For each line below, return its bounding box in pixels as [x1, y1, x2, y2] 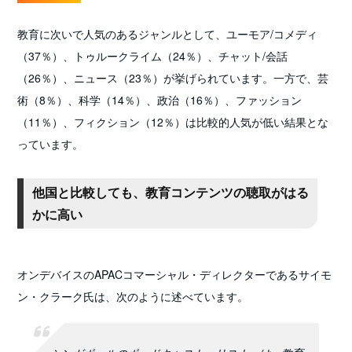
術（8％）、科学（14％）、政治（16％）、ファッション [17, 91, 302, 108]
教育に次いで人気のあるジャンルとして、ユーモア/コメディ [17, 25, 318, 42]
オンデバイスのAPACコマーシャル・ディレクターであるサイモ [17, 266, 332, 282]
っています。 [17, 135, 84, 152]
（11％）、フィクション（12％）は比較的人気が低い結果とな [17, 113, 329, 130]
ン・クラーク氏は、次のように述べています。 [17, 288, 249, 304]
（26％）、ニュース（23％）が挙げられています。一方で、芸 [17, 69, 329, 86]
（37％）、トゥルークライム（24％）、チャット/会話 [17, 47, 288, 64]
